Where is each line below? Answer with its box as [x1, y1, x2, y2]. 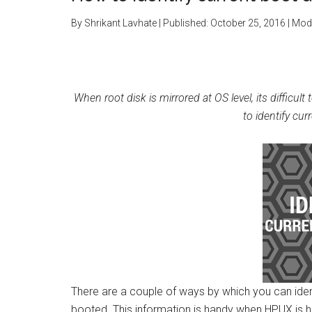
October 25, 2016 [210, 17, 286, 29]
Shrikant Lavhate [84, 17, 157, 29]
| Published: [157, 17, 210, 29]
